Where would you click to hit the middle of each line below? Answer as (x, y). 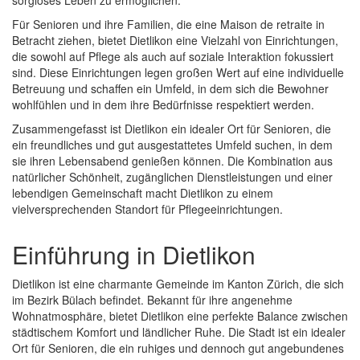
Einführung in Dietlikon (134, 255)
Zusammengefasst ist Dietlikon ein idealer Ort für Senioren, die (172, 129)
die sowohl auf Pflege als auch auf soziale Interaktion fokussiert (173, 57)
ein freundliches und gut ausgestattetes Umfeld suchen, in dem (172, 145)
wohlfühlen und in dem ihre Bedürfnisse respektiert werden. (163, 105)
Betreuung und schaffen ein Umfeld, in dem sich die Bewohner (170, 89)
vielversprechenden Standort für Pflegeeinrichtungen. (147, 209)
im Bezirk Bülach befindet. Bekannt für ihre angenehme (152, 300)
